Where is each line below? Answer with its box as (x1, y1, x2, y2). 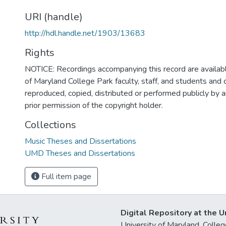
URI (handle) (25, 10, 83, 24)
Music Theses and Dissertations (25, 136, 136, 147)
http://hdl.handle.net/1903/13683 (25, 28, 145, 39)
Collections (25, 118, 76, 132)
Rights (25, 46, 54, 60)
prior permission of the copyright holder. (25, 100, 163, 111)
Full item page (39, 171, 91, 182)
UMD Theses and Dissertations (25, 148, 135, 159)
